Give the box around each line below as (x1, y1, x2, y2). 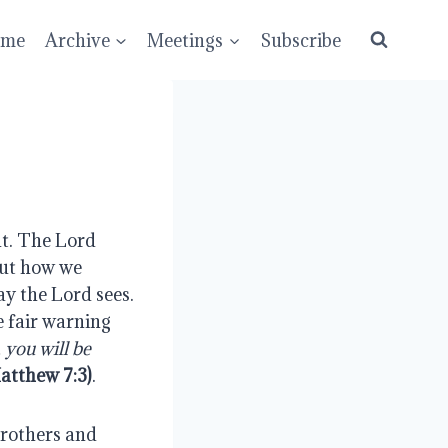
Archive (45, 28, 111, 52)
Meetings (147, 28, 224, 52)
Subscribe (260, 28, 341, 52)
